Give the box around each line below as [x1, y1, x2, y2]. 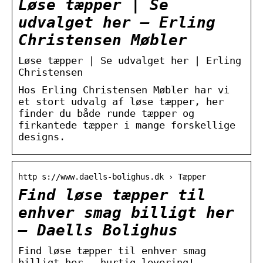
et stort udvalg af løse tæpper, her [18, 95, 224, 107]
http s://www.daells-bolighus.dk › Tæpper [18, 171, 206, 181]
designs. [18, 130, 65, 143]
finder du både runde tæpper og [18, 107, 194, 119]
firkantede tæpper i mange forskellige [18, 119, 235, 131]
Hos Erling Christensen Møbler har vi [18, 83, 230, 96]
